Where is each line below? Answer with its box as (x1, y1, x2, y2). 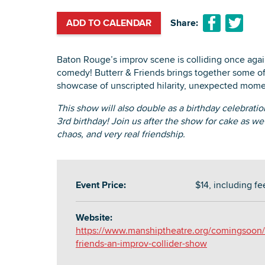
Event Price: (76, 178, 126, 192)
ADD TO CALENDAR (66, 16, 151, 30)
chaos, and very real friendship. (57, 127, 185, 141)
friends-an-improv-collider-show (76, 237, 207, 251)
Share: (170, 16, 198, 30)
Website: (76, 211, 112, 225)
